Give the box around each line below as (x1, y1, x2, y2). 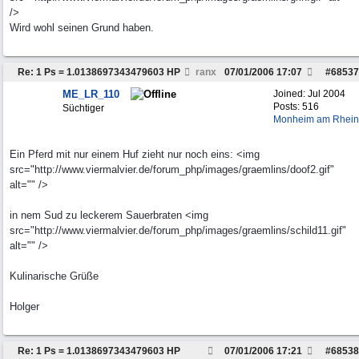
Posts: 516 (273, 101, 319, 112)
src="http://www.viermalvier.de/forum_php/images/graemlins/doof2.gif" (10, 163, 334, 175)
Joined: (273, 88, 308, 99)
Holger (10, 301, 39, 313)
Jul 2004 (308, 88, 345, 99)
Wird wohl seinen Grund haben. (10, 22, 154, 34)
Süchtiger (63, 103, 104, 114)
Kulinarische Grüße (10, 270, 99, 282)
